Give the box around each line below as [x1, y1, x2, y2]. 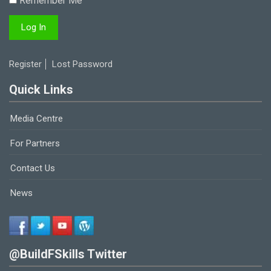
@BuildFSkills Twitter [9, 247, 127, 262]
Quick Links [9, 82, 73, 97]
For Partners [10, 138, 60, 149]
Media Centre [10, 113, 63, 125]
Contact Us [10, 163, 55, 174]
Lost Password [52, 59, 113, 70]
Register [9, 59, 42, 70]
